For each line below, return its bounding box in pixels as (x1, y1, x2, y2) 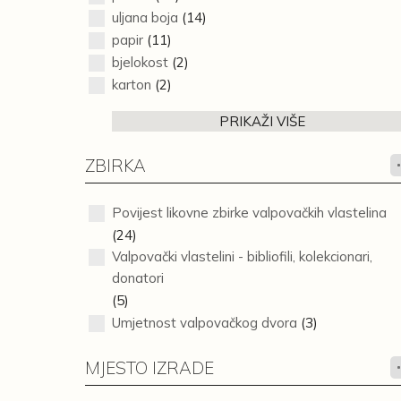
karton (111, 76, 151, 93)
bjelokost (111, 54, 168, 71)
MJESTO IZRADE (84, 357, 214, 379)
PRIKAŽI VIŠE (219, 113, 306, 130)
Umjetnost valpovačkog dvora (111, 314, 297, 331)
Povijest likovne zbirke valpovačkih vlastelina (111, 204, 387, 221)
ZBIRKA (84, 155, 146, 176)
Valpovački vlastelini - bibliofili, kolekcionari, (111, 248, 372, 265)
